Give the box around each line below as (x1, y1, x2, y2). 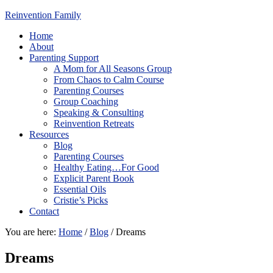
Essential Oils (54, 184, 106, 194)
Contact (29, 206, 59, 216)
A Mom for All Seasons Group (54, 63, 172, 74)
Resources (29, 129, 69, 140)
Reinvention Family (5, 10, 81, 20)
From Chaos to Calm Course (54, 74, 164, 85)
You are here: (5, 227, 58, 237)
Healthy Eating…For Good (54, 162, 159, 172)
